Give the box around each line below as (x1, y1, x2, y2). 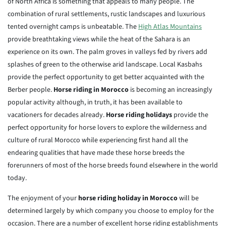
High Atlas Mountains (138, 22, 202, 32)
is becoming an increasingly (129, 85, 212, 95)
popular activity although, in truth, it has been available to (8, 97, 183, 107)
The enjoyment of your (8, 193, 78, 203)
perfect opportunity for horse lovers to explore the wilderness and (8, 123, 207, 133)
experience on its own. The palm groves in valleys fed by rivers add (8, 47, 207, 57)
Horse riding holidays (106, 110, 172, 120)
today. (8, 173, 27, 183)
